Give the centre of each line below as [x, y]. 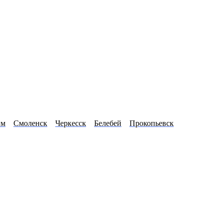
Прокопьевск [152, 123]
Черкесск [71, 123]
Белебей [108, 123]
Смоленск [30, 123]
